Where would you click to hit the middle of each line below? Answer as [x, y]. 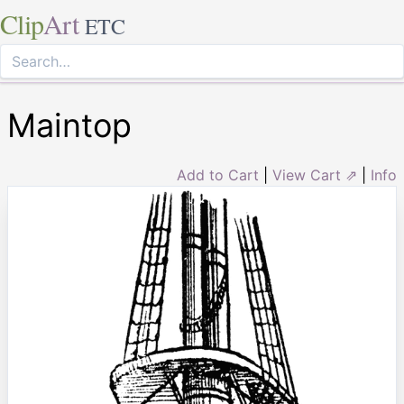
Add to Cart [218, 175]
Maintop [69, 125]
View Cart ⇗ [315, 175]
